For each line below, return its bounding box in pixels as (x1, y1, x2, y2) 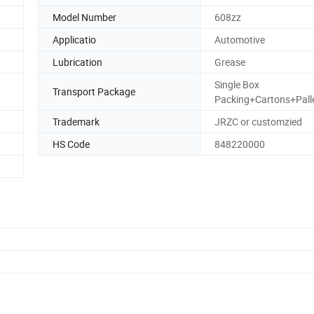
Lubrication (53, 55, 102, 69)
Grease (214, 55, 245, 69)
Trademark (53, 114, 100, 128)
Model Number (53, 10, 116, 24)
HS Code (53, 137, 90, 151)
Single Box (214, 77, 259, 91)
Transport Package (53, 85, 135, 99)
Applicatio (53, 32, 96, 46)
